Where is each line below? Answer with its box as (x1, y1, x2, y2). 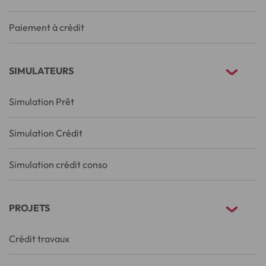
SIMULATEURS (9, 64, 74, 77)
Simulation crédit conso (9, 158, 107, 170)
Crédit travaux (9, 232, 69, 245)
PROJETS (9, 201, 50, 214)
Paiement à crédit (9, 21, 84, 33)
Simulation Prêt (9, 95, 74, 107)
